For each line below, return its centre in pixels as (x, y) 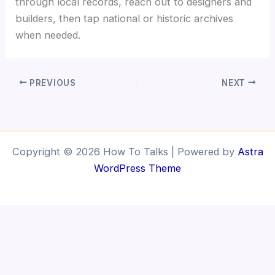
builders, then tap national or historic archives (125, 18)
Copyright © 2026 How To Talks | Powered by (125, 152)
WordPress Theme (137, 168)
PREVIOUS (52, 83)
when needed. (48, 35)
